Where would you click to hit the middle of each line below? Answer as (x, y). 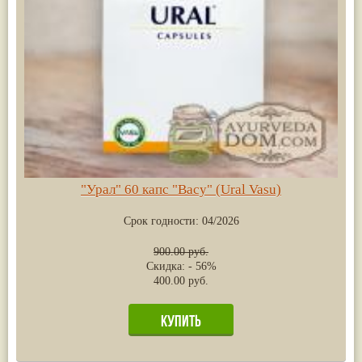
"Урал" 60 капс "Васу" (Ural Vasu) (181, 189)
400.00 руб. (181, 280)
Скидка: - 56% (181, 266)
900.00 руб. (181, 251)
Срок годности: (162, 221)
